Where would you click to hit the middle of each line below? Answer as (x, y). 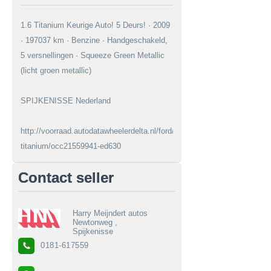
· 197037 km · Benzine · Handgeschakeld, (94, 40)
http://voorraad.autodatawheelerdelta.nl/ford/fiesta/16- (114, 131)
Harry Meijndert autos (110, 213)
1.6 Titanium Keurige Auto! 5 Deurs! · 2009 (95, 25)
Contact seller (66, 177)
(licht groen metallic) (56, 70)
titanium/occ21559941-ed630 (71, 146)
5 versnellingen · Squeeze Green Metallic (93, 55)
